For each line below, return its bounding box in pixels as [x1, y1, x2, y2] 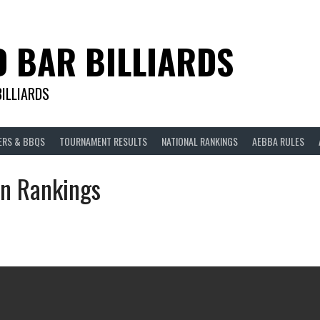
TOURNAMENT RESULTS [59, 133, 147, 149]
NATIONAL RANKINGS [161, 133, 238, 149]
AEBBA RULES [252, 133, 304, 149]
